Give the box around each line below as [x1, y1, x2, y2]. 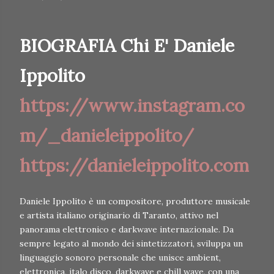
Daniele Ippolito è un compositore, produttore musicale [20, 196, 250, 207]
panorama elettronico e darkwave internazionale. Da [20, 224, 234, 235]
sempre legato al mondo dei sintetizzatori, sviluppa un [20, 238, 243, 250]
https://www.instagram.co [20, 94, 245, 117]
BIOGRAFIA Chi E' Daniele [20, 34, 234, 57]
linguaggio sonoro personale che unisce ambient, [20, 252, 221, 264]
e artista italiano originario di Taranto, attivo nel [20, 210, 218, 221]
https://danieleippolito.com [20, 154, 249, 177]
